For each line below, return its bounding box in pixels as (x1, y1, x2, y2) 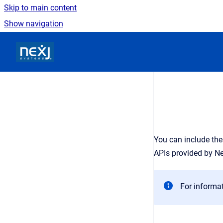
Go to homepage (53, 40, 112, 50)
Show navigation (4, 19, 63, 28)
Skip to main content (4, 3, 77, 12)
